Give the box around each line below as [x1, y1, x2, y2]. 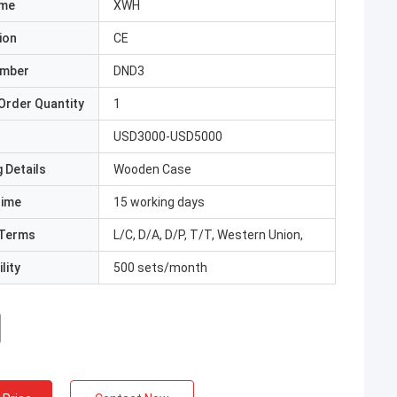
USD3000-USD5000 [113, 129, 222, 144]
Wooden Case [113, 162, 191, 176]
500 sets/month [113, 261, 207, 275]
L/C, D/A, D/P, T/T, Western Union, [113, 228, 303, 242]
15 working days [113, 195, 205, 209]
